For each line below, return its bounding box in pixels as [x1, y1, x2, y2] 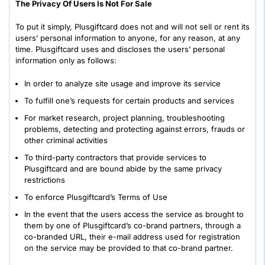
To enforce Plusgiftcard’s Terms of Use [24, 192, 167, 202]
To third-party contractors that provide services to [24, 153, 206, 162]
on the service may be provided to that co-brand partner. [24, 243, 233, 253]
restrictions [24, 175, 65, 185]
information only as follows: [15, 56, 117, 65]
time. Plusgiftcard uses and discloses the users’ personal [15, 44, 225, 54]
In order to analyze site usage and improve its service [24, 79, 221, 88]
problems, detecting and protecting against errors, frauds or [24, 124, 245, 134]
